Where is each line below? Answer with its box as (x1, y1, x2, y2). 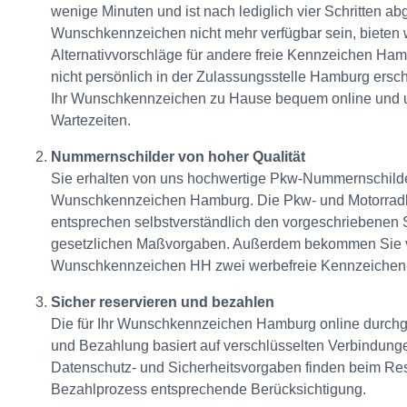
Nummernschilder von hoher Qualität (51, 149, 305, 165)
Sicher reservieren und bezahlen (51, 294, 274, 311)
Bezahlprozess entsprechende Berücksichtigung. (51, 382, 366, 398)
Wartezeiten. (51, 113, 131, 129)
